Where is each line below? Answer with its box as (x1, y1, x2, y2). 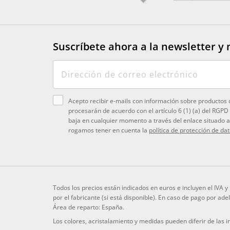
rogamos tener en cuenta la (68, 125, 149, 135)
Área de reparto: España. (53, 202, 124, 212)
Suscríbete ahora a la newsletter (53, 39, 216, 53)
